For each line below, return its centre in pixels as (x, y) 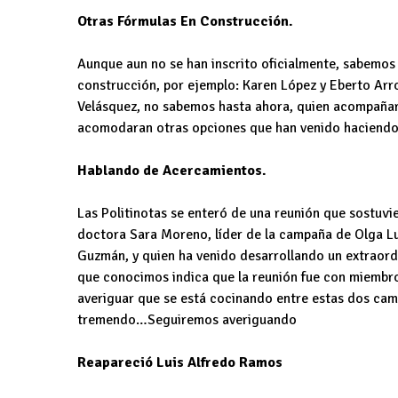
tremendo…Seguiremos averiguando (191, 320)
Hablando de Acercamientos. (172, 171)
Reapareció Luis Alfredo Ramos (180, 363)
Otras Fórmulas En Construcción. (185, 22)
